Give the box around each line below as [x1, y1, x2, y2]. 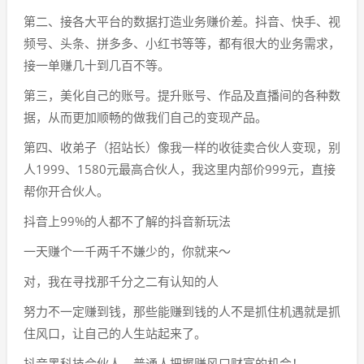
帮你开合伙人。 [24, 183, 109, 199]
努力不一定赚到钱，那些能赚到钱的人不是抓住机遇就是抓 [24, 303, 340, 319]
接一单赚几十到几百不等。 [24, 57, 170, 73]
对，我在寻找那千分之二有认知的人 [24, 273, 219, 289]
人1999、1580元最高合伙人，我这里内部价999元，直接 [24, 161, 336, 177]
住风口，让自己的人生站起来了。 [24, 325, 206, 341]
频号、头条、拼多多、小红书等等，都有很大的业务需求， [24, 35, 340, 51]
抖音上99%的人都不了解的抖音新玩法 [24, 213, 231, 229]
